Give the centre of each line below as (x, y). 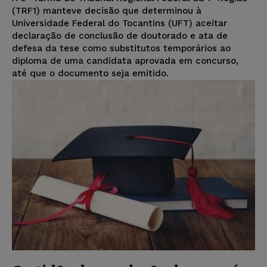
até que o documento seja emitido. (90, 74)
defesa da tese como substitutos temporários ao (121, 49)
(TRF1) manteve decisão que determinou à (107, 11)
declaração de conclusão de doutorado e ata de (120, 36)
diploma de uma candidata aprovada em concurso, (125, 61)
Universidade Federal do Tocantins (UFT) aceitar (119, 24)
